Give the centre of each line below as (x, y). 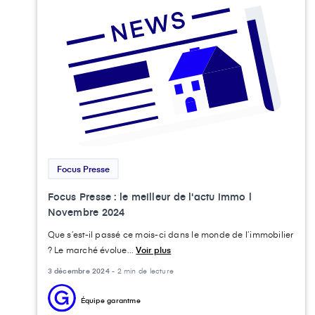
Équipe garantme (110, 300)
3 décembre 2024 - (82, 270)
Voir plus (154, 249)
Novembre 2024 (86, 212)
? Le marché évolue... (92, 249)
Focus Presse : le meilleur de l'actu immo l (149, 196)
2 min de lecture (146, 270)
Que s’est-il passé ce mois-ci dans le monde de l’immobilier (171, 234)
